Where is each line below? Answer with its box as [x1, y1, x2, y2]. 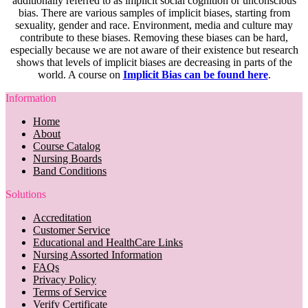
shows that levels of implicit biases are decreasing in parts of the [16, 56, 292, 68]
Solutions [5, 188, 46, 200]
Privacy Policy [33, 273, 96, 285]
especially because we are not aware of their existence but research [10, 43, 298, 56]
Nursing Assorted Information [33, 248, 162, 261]
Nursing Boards [33, 152, 102, 164]
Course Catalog [33, 140, 100, 152]
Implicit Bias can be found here [122, 68, 268, 80]
